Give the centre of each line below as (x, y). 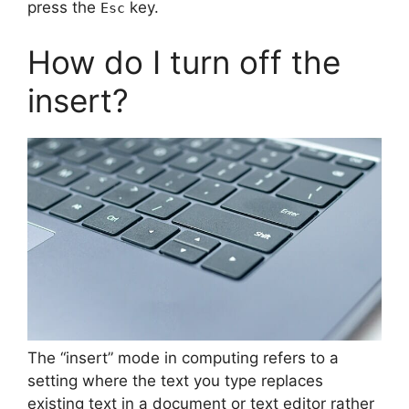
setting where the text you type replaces (175, 380)
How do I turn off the (184, 62)
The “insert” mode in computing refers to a (183, 357)
